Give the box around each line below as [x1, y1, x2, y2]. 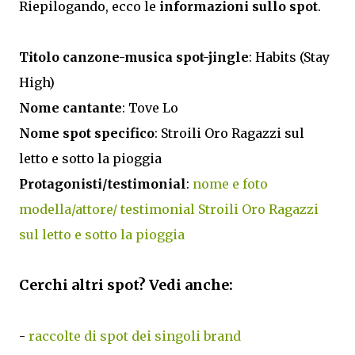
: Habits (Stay [249, 49, 330, 66]
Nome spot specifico [19, 125, 155, 142]
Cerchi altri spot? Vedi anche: [19, 276, 233, 295]
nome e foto [193, 176, 268, 193]
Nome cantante [19, 100, 122, 116]
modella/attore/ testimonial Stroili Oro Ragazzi [19, 201, 319, 218]
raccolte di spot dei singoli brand [29, 328, 241, 345]
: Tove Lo [122, 100, 181, 116]
